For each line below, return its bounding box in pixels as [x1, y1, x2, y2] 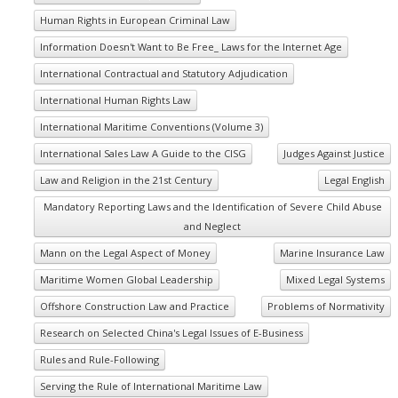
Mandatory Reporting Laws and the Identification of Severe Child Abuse [43, 200, 382, 213]
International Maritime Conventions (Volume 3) [40, 120, 263, 133]
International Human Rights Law [40, 93, 191, 107]
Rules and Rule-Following [40, 353, 159, 366]
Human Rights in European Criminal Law [40, 13, 230, 27]
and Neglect [184, 219, 241, 233]
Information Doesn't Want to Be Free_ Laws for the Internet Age [40, 40, 342, 53]
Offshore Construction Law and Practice [40, 299, 229, 313]
